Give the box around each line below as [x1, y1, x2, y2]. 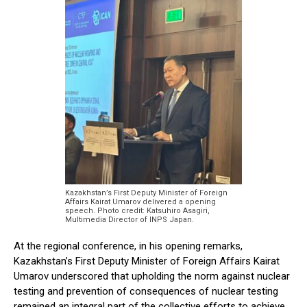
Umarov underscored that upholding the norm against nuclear [14, 270, 290, 283]
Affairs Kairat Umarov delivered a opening [65, 197, 216, 207]
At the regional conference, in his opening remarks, [14, 240, 243, 253]
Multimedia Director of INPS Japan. [65, 215, 194, 225]
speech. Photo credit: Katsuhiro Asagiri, [65, 206, 210, 216]
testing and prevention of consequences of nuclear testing [14, 285, 278, 298]
